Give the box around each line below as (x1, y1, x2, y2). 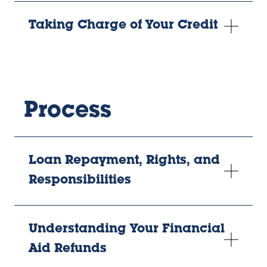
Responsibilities (29, 175, 131, 188)
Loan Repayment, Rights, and (29, 155, 220, 168)
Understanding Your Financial (29, 223, 225, 237)
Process (24, 101, 111, 124)
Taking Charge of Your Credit (29, 20, 218, 33)
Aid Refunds (29, 243, 107, 256)
